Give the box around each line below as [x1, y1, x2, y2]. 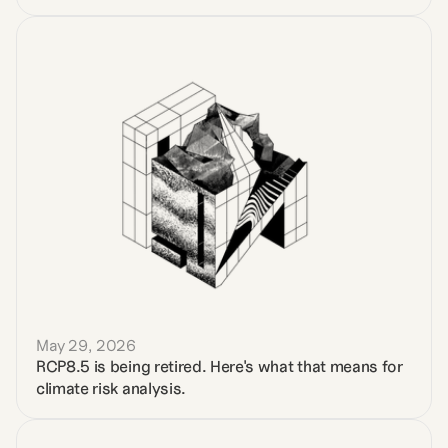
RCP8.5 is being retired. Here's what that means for [36, 356, 403, 376]
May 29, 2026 [36, 335, 137, 355]
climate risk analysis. [36, 378, 186, 398]
